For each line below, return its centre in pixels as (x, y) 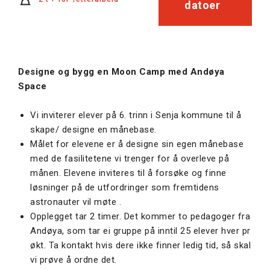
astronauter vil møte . (76, 202)
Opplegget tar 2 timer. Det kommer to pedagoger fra (140, 217)
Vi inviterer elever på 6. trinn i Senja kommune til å (136, 115)
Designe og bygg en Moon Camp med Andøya (121, 72)
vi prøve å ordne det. (74, 260)
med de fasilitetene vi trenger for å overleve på (130, 159)
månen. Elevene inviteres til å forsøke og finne (128, 173)
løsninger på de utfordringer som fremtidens (125, 188)
